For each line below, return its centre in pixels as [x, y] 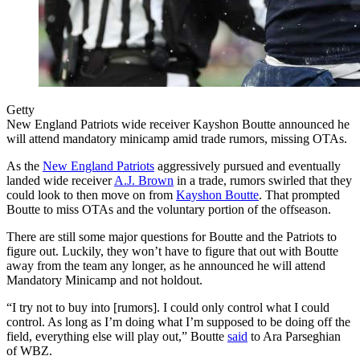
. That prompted [299, 195]
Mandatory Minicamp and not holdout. [104, 280]
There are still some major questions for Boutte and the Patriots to [172, 237]
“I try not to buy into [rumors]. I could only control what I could [168, 308]
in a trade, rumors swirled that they [263, 181]
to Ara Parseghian [294, 337]
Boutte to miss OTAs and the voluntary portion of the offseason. [169, 210]
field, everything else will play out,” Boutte [117, 337]
